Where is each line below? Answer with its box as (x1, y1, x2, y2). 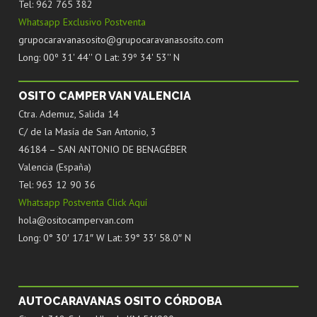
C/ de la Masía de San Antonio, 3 (18, 125, 156, 138)
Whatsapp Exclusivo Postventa (18, 15, 146, 28)
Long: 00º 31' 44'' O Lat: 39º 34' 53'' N (18, 50, 180, 64)
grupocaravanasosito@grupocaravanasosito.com (18, 33, 224, 46)
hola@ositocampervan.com (18, 213, 134, 226)
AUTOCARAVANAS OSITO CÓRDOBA (18, 294, 222, 308)
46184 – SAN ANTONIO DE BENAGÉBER (18, 142, 187, 156)
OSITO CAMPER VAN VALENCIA (18, 88, 191, 103)
